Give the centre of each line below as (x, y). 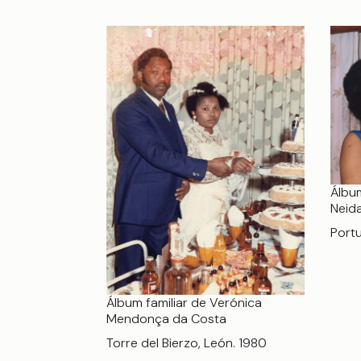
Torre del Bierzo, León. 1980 (187, 342)
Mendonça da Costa (166, 318)
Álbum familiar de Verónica (184, 302)
